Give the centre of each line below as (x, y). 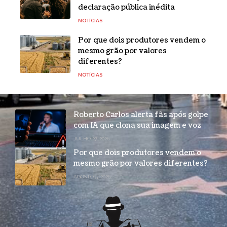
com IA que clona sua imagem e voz (137, 125)
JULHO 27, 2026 (91, 138)
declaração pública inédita (126, 7)
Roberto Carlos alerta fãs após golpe (141, 115)
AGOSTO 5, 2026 (92, 176)
